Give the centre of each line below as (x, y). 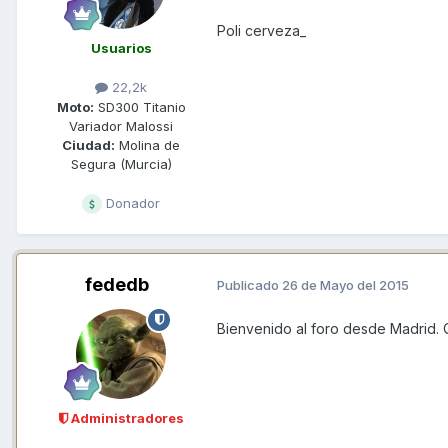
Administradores (125, 417)
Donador (131, 202)
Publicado (249, 285)
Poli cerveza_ (261, 31)
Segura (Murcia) (121, 163)
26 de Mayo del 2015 (345, 285)
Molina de (147, 144)
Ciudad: (88, 144)
